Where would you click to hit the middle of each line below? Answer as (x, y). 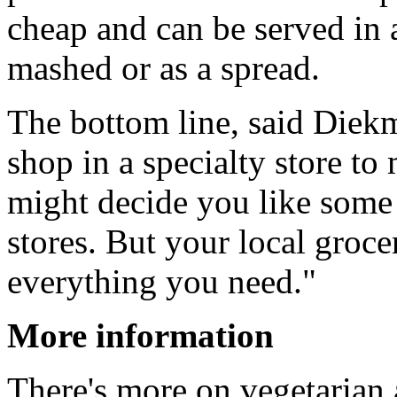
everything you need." (162, 281)
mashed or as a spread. (163, 67)
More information (140, 335)
